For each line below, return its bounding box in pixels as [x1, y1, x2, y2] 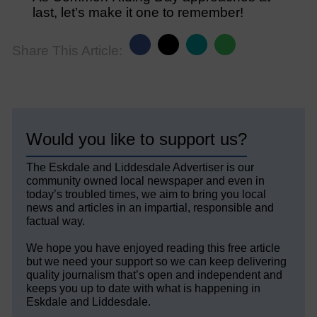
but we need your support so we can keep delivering [26, 255, 287, 268]
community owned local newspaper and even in [26, 175, 265, 188]
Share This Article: [11, 43, 122, 59]
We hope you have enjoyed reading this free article [26, 242, 281, 255]
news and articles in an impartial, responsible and [26, 202, 275, 214]
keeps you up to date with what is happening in [26, 282, 261, 295]
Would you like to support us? [26, 129, 248, 149]
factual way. [26, 215, 86, 228]
